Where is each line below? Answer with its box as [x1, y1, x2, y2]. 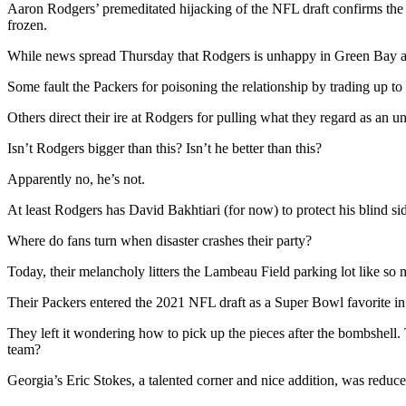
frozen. [7, 17, 47, 34]
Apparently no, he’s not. [7, 171, 145, 188]
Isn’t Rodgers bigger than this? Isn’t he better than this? [7, 140, 322, 157]
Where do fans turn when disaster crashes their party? [7, 233, 312, 249]
